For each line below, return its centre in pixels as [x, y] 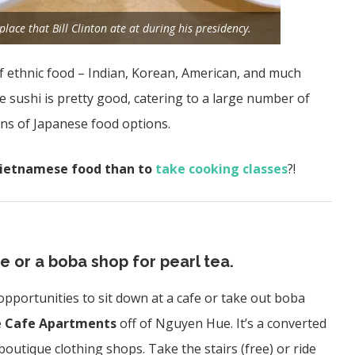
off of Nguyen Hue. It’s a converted [221, 323]
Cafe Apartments [61, 323]
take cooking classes [221, 168]
